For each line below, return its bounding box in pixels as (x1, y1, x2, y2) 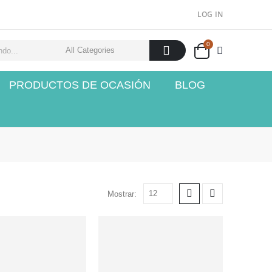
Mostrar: (107, 189, 137, 199)
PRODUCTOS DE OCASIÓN (8, 79, 151, 91)
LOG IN (197, 9, 223, 19)
